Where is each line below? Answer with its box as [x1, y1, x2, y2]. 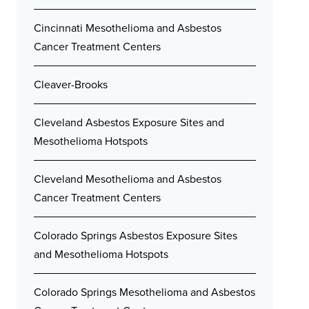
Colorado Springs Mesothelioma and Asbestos [34, 284, 255, 300]
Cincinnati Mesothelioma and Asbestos [34, 20, 221, 36]
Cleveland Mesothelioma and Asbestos [34, 171, 221, 187]
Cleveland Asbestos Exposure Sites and [34, 114, 224, 130]
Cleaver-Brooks [34, 77, 108, 92]
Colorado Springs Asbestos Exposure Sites [34, 228, 237, 243]
